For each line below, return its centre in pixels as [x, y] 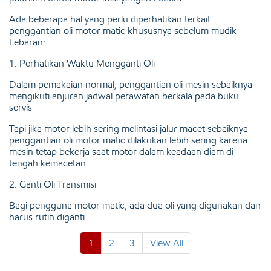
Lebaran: [27, 42]
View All [166, 243]
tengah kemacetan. [49, 163]
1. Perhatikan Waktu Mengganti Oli [82, 63]
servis [21, 107]
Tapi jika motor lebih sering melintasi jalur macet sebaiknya [129, 128]
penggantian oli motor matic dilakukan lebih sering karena [128, 140]
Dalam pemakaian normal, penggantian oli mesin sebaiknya [131, 84]
